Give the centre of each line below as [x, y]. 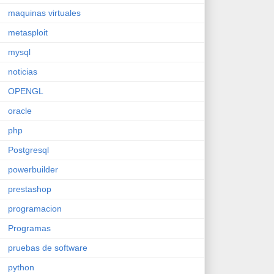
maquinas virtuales [44, 13]
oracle [20, 110]
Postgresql [28, 150]
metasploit [28, 32]
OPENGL [26, 91]
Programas [29, 228]
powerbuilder [33, 169]
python [21, 267]
